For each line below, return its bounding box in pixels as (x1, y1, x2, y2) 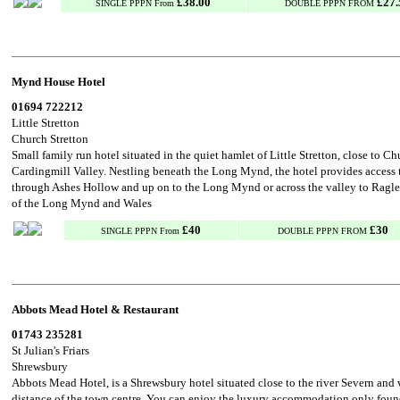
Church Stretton (12, 132, 88, 146)
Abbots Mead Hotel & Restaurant (12, 303, 179, 316)
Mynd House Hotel (12, 75, 105, 88)
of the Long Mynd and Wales (12, 196, 152, 210)
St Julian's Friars (12, 344, 89, 357)
